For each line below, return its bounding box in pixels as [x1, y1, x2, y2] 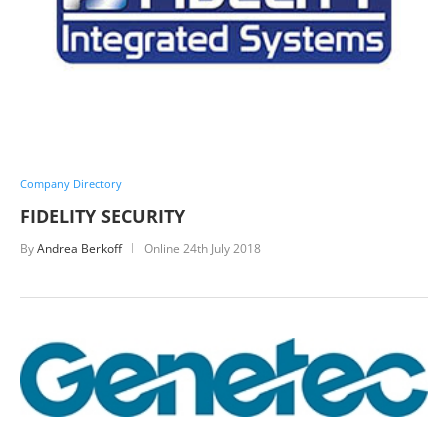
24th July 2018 [183, 239, 261, 257]
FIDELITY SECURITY [20, 203, 185, 228]
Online [144, 239, 183, 257]
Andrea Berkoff [37, 239, 122, 257]
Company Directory [20, 175, 122, 191]
